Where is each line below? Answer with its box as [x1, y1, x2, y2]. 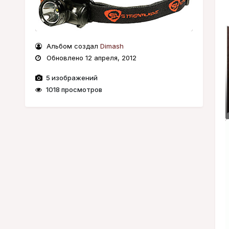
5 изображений [44, 74, 98, 82]
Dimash [100, 42, 124, 51]
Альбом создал [44, 42, 100, 51]
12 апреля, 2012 [85, 54, 136, 62]
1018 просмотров [44, 85, 102, 94]
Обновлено [44, 54, 85, 62]
